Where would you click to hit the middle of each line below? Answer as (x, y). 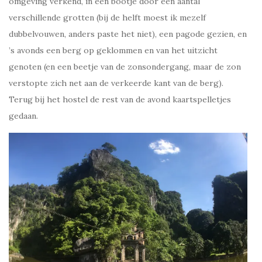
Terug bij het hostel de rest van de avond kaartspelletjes (120, 99)
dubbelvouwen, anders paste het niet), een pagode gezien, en (128, 34)
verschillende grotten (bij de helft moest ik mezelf (107, 17)
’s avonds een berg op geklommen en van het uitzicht (113, 50)
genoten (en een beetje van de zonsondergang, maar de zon (125, 66)
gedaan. (23, 116)
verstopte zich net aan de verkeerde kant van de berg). (116, 83)
